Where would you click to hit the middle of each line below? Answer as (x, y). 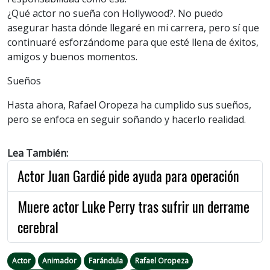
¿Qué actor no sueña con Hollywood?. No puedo (115, 14)
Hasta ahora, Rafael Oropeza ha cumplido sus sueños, (129, 105)
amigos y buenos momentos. (72, 57)
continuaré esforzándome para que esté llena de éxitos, (133, 42)
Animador (60, 261)
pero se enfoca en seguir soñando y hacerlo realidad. (127, 120)
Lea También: (38, 153)
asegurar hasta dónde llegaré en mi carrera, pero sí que (133, 28)
